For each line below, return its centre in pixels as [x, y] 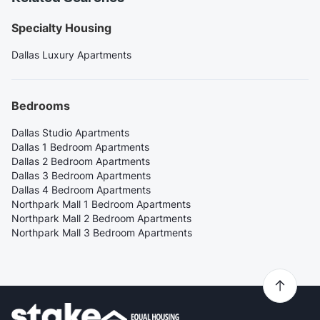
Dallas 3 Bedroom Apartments [81, 175]
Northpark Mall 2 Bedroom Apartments [101, 218]
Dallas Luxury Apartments [71, 54]
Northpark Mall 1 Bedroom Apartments [101, 204]
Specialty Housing [61, 27]
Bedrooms [41, 105]
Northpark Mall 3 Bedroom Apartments [102, 232]
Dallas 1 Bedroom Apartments [80, 146]
